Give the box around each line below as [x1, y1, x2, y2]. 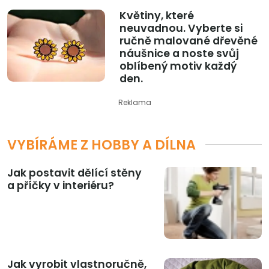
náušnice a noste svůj [119, 46, 239, 61]
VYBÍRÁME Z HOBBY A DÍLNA [7, 134, 196, 154]
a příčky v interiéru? [7, 178, 114, 193]
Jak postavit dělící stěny [7, 165, 142, 180]
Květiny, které [119, 8, 194, 23]
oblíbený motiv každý [119, 58, 237, 73]
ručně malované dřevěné [119, 33, 258, 48]
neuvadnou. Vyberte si [119, 20, 243, 35]
